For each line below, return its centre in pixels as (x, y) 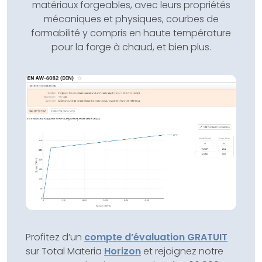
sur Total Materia (65, 251)
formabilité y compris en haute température (131, 33)
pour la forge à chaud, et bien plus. (131, 47)
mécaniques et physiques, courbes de (131, 19)
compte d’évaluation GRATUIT (156, 237)
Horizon (123, 251)
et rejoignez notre (182, 251)
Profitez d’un (55, 237)
